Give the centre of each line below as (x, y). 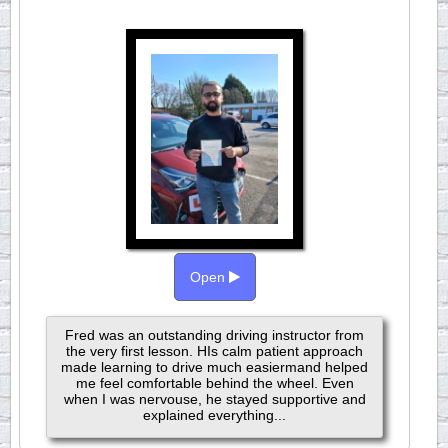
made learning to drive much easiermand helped (215, 367)
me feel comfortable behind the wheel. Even (214, 383)
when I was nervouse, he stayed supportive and (214, 399)
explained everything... (215, 415)
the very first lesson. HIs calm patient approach (215, 351)
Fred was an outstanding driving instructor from (215, 335)
